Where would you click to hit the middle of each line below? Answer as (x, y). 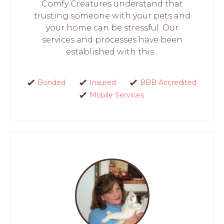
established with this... (112, 51)
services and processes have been (112, 39)
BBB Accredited (168, 82)
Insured (102, 82)
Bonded (51, 82)
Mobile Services (117, 95)
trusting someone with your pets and (112, 15)
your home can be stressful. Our (112, 27)
